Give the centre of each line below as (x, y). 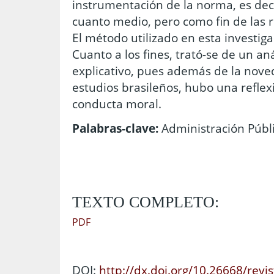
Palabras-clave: (115, 128)
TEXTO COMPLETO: (146, 202)
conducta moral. (117, 104)
